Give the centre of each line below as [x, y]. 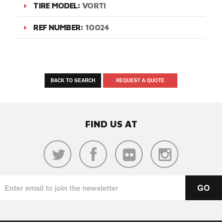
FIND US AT [111, 124]
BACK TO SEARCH [73, 80]
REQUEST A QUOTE [140, 80]
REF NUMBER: [59, 27]
